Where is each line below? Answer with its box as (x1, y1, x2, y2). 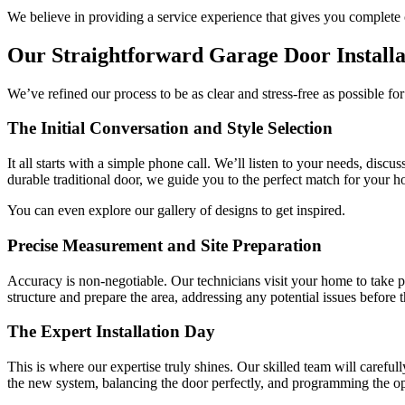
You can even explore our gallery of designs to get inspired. (7, 202, 345, 219)
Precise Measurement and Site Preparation (7, 235, 322, 255)
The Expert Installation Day (7, 322, 215, 342)
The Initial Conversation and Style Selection (7, 118, 333, 138)
